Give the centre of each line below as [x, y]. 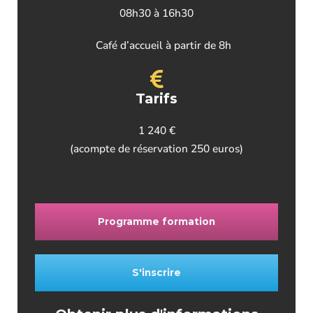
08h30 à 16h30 [156, 13]
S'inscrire [156, 273]
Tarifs [156, 99]
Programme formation [156, 222]
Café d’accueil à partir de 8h [163, 45]
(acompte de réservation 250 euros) [156, 149]
